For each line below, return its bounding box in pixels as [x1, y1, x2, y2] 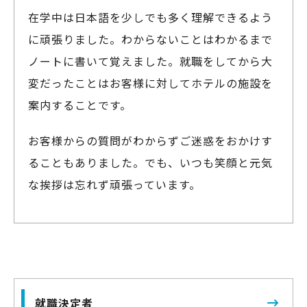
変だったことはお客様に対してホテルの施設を [28, 75, 273, 92]
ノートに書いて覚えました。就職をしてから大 [28, 53, 273, 70]
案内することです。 [28, 97, 132, 114]
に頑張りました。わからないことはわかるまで [28, 31, 273, 48]
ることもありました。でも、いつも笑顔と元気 [28, 154, 273, 171]
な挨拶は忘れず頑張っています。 [28, 176, 201, 193]
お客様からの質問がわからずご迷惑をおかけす [28, 132, 273, 149]
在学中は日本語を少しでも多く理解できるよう [28, 9, 273, 26]
